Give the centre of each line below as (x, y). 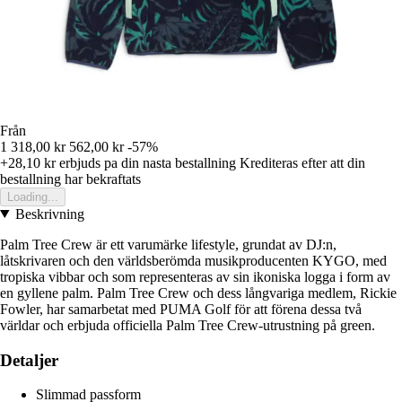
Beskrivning (49, 214)
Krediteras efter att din (302, 162)
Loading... (33, 197)
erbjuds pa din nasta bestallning (146, 162)
